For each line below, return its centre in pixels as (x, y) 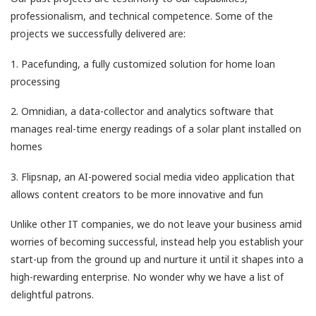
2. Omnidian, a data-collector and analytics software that (142, 111)
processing (35, 81)
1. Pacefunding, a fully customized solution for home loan (143, 63)
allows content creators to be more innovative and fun (137, 194)
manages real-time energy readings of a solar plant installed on (156, 129)
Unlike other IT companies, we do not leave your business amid (156, 224)
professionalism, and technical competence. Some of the (142, 16)
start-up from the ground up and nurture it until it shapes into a (157, 260)
